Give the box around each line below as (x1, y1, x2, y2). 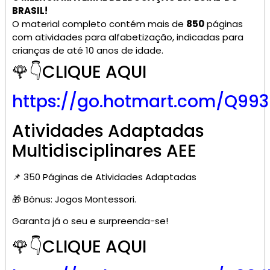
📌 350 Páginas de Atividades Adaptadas (12, 171, 196, 184)
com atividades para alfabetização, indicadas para (12, 31, 243, 44)
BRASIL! (12, 4, 51, 17)
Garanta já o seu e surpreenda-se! (12, 215, 168, 228)
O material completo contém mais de (12, 17, 186, 31)
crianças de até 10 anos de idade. (12, 44, 163, 57)
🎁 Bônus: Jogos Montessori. (12, 192, 136, 206)
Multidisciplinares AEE (12, 139, 196, 163)
